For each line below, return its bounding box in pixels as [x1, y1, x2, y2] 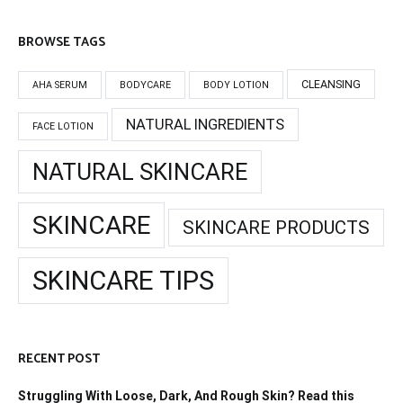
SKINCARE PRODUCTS [183, 217, 370, 239]
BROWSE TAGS [18, 32, 105, 54]
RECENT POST [18, 349, 100, 371]
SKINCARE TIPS [32, 265, 214, 297]
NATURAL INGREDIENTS [126, 116, 284, 134]
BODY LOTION [203, 79, 269, 92]
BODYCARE [120, 79, 171, 92]
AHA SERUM [32, 79, 87, 92]
